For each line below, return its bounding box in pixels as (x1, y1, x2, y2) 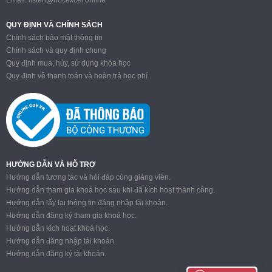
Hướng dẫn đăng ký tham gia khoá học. (6, 211, 137, 220)
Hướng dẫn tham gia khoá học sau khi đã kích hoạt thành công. (6, 185, 215, 194)
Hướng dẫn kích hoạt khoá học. (6, 223, 110, 233)
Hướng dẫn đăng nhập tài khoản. (6, 236, 116, 245)
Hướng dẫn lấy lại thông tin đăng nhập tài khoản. (6, 198, 168, 207)
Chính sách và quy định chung (6, 46, 106, 55)
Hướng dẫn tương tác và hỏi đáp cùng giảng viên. (6, 172, 171, 182)
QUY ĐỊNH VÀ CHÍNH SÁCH (6, 20, 103, 29)
